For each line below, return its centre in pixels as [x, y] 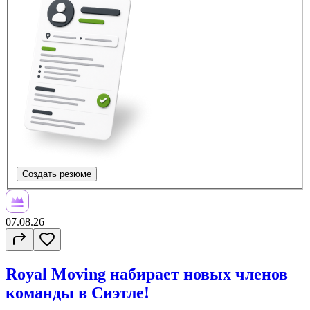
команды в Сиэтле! [77, 292]
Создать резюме [57, 174]
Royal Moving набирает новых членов [147, 274]
